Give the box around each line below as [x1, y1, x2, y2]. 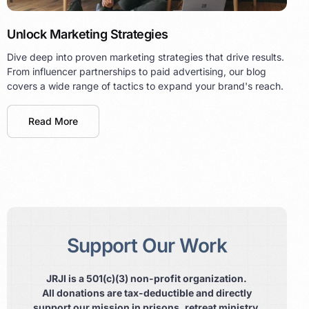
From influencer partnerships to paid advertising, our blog [7, 65, 266, 77]
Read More [28, 114, 78, 127]
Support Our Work [66, 233, 227, 257]
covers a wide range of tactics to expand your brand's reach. [7, 79, 283, 92]
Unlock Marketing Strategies [7, 26, 168, 41]
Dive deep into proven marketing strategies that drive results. [7, 50, 284, 63]
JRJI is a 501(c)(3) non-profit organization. [46, 272, 248, 284]
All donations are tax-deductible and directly [41, 286, 252, 299]
